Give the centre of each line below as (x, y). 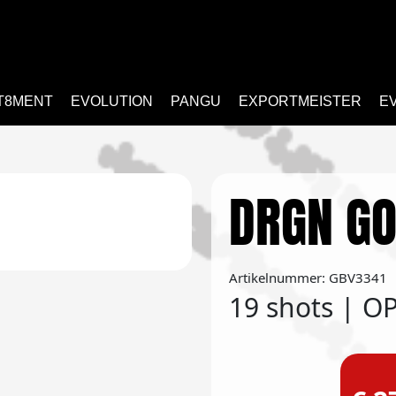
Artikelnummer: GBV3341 (308, 278)
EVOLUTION (112, 101)
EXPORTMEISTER (300, 101)
